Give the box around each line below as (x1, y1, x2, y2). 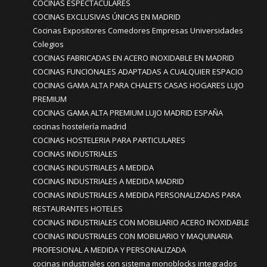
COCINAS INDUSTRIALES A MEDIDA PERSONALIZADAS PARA (33, 190, 241, 200)
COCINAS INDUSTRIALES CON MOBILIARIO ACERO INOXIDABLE (33, 217, 249, 228)
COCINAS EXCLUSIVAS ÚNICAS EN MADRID (33, 11, 181, 22)
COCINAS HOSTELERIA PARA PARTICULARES (33, 135, 185, 145)
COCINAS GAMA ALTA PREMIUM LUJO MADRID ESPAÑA (33, 107, 223, 118)
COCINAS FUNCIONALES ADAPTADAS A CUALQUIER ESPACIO (33, 66, 243, 77)
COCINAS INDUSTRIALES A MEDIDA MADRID (33, 176, 184, 187)
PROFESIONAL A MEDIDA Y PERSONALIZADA (33, 244, 186, 255)
